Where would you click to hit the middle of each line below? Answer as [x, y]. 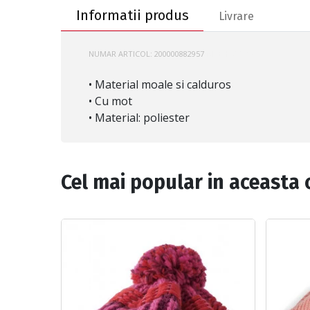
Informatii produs [132, 16]
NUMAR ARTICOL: [121, 54]
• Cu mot [110, 101]
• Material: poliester [139, 118]
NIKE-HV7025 [229, 54]
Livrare [236, 17]
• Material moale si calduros [160, 85]
